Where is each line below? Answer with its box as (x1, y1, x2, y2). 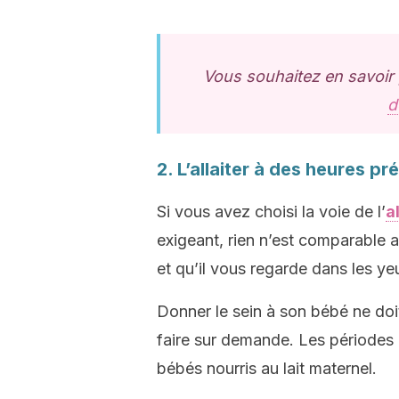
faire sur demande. (157, 330, 294, 349)
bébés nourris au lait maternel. (157, 359, 377, 378)
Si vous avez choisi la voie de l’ (157, 202, 386, 221)
